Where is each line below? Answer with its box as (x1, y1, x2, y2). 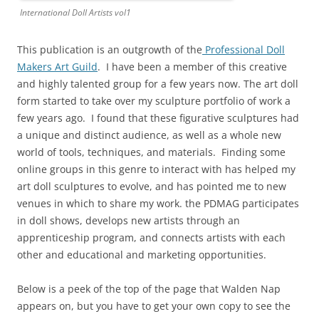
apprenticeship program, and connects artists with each (17, 231, 286, 245)
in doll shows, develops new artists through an (17, 214, 240, 228)
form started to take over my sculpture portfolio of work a (17, 94, 291, 108)
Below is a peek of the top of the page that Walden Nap (17, 282, 281, 296)
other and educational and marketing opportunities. (17, 248, 266, 262)
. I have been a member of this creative (98, 60, 287, 74)
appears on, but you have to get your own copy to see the (17, 299, 291, 313)
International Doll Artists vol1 (20, 6, 131, 19)
